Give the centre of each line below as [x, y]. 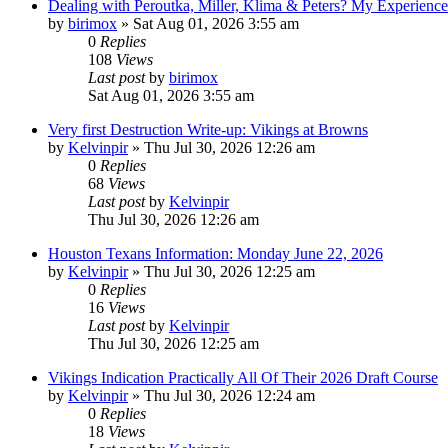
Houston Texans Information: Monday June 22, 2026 [215, 253]
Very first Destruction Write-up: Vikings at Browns [208, 129]
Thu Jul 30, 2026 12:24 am [229, 395]
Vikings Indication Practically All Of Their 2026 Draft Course [243, 377]
